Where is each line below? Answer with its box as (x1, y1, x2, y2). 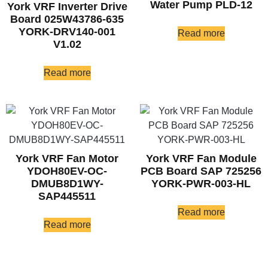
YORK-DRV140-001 (19, 26, 115, 38)
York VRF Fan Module (145, 153, 257, 165)
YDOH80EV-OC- (27, 165, 107, 178)
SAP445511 (38, 190, 96, 203)
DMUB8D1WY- (31, 178, 103, 190)
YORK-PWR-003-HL (151, 178, 251, 190)
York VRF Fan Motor (16, 153, 118, 165)
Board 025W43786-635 (10, 13, 124, 26)
